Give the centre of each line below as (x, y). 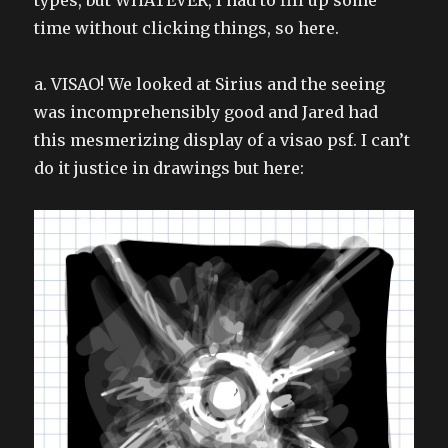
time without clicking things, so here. (187, 27)
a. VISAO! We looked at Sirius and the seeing (210, 83)
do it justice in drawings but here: (169, 167)
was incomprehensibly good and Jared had (206, 111)
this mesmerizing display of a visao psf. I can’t (222, 139)
